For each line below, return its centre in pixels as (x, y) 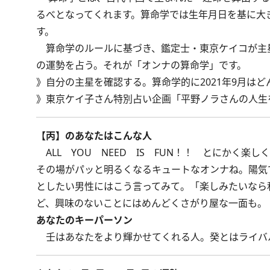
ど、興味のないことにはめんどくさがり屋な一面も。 (152, 203)
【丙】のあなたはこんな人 (94, 136)
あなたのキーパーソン (84, 220)
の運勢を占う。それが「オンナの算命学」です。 (141, 65)
